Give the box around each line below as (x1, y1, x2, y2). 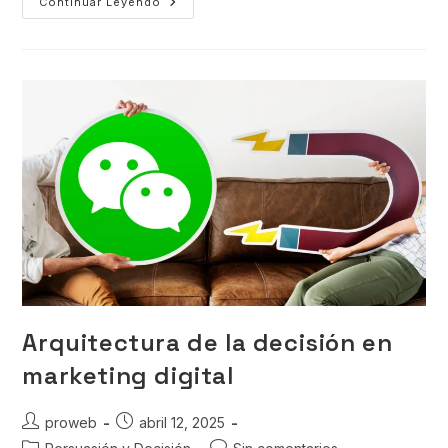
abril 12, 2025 (139, 414, 226, 432)
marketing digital (22, 360, 234, 392)
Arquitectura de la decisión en (22, 327, 393, 359)
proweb (45, 414, 98, 432)
